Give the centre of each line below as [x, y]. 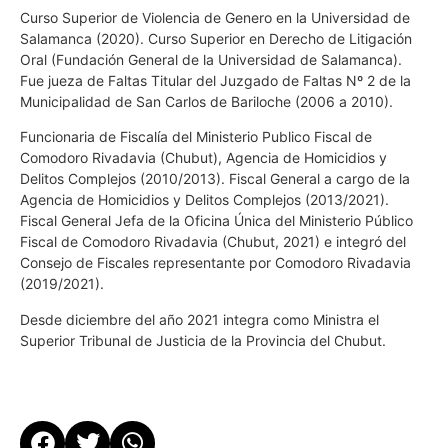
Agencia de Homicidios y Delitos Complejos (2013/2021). [204, 200]
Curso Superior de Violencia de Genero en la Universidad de [215, 18]
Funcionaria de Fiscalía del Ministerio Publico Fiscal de [196, 137]
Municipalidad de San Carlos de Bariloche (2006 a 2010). [206, 102]
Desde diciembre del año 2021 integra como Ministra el [199, 319]
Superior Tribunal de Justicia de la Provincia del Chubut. [203, 340]
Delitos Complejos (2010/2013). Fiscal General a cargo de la [215, 179]
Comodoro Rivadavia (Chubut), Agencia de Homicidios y [203, 158]
